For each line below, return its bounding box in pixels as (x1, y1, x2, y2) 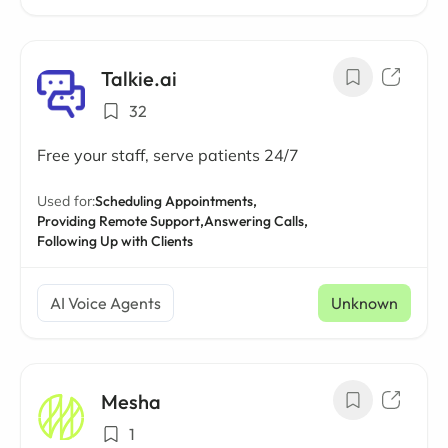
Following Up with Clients (37, 232, 193, 250)
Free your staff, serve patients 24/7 (37, 145, 299, 165)
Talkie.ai (101, 66, 177, 91)
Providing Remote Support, (37, 212, 204, 230)
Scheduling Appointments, (95, 192, 257, 210)
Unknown (331, 293, 398, 313)
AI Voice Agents (50, 293, 161, 313)
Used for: (37, 192, 95, 210)
